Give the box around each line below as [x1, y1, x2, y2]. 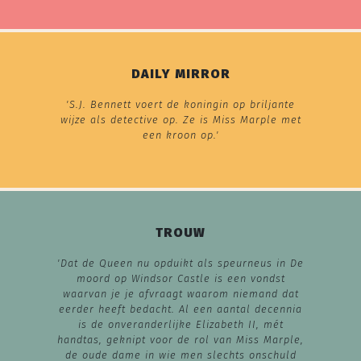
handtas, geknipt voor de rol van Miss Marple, [57, 333, 304, 346]
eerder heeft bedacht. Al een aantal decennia [59, 302, 302, 315]
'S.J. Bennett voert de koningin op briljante [66, 98, 295, 110]
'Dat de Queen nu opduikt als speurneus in [57, 256, 290, 269]
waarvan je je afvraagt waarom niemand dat [62, 287, 299, 300]
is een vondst [210, 272, 285, 284]
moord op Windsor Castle [76, 272, 210, 284]
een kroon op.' [142, 128, 219, 141]
